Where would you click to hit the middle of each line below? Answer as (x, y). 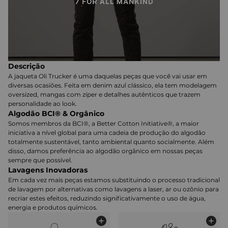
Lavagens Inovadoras (48, 170)
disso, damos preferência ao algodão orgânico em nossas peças (105, 151)
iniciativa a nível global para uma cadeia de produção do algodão (107, 133)
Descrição (26, 66)
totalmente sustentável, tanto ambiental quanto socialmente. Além (111, 142)
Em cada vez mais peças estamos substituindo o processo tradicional (114, 180)
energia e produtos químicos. (53, 208)
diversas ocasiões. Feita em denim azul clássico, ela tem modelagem (112, 85)
